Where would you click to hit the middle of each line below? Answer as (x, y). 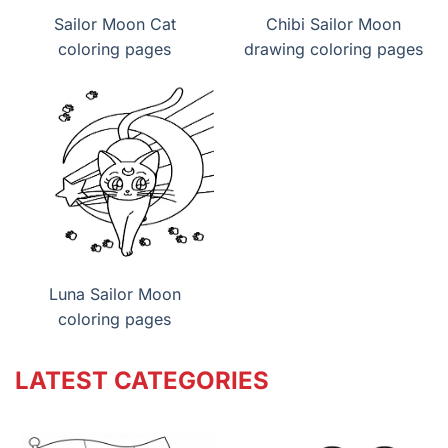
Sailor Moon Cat (114, 24)
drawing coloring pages (333, 49)
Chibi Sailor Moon (333, 24)
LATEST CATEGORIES (142, 381)
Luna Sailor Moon (114, 294)
